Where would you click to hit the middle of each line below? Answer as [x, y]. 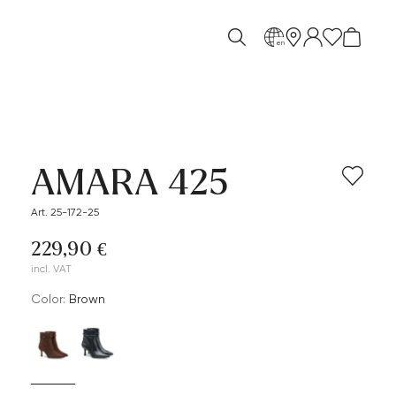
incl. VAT [52, 269]
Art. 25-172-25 [65, 212]
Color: [49, 299]
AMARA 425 [130, 183]
